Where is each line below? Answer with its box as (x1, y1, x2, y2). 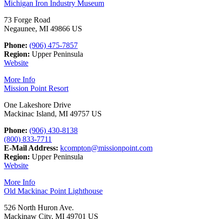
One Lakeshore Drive (4, 100, 71, 109)
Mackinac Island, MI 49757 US (4, 109, 102, 118)
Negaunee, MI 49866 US (4, 24, 82, 33)
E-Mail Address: (4, 143, 58, 152)
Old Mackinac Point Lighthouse (4, 186, 103, 195)
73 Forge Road (4, 15, 50, 24)
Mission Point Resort (4, 84, 68, 92)
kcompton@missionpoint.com (60, 143, 153, 152)
